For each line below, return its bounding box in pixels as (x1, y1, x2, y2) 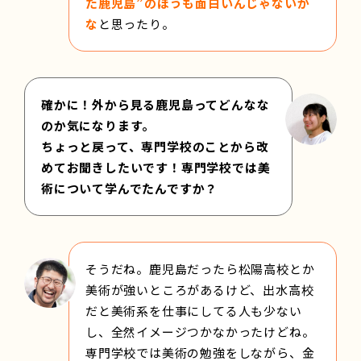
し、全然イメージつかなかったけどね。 (85, 322, 315, 340)
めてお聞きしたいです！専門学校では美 (41, 158, 271, 176)
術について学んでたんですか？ (41, 179, 218, 197)
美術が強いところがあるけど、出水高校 (85, 280, 314, 298)
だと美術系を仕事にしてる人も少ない (85, 301, 302, 319)
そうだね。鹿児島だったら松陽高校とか (85, 259, 315, 277)
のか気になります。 (41, 116, 156, 134)
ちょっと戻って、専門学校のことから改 (41, 137, 269, 155)
